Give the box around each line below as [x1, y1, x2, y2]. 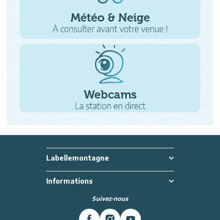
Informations [46, 176, 93, 185]
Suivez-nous [92, 192, 128, 204]
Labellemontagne [46, 153, 109, 162]
